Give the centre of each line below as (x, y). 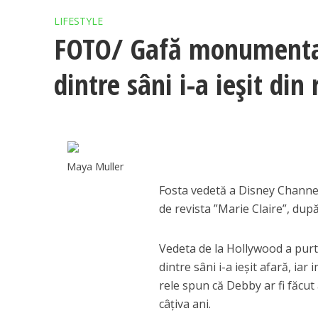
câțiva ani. (185, 304)
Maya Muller (96, 166)
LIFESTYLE (78, 21)
